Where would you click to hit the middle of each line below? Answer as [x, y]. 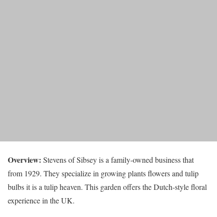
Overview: [24, 160]
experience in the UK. [41, 201]
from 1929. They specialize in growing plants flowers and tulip [103, 173]
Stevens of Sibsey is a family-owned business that [117, 160]
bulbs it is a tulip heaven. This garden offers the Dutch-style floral [107, 187]
